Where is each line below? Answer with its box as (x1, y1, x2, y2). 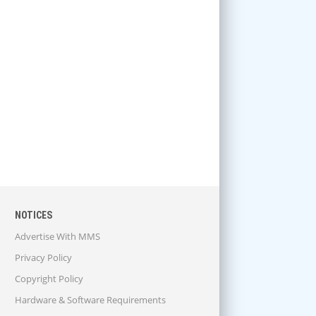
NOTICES (15, 209, 52, 221)
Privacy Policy (15, 251, 72, 265)
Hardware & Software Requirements (15, 293, 166, 307)
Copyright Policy (15, 272, 83, 286)
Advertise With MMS (15, 230, 100, 243)
